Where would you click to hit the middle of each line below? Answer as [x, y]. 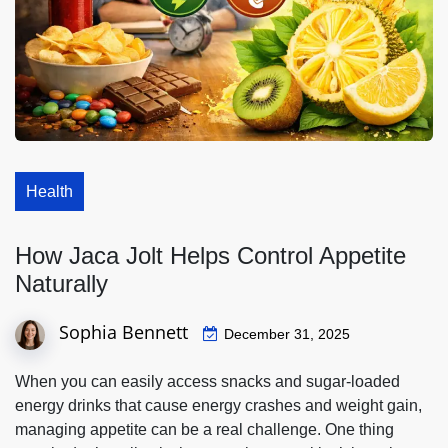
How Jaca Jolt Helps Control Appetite [210, 256]
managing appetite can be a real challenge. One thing [204, 429]
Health [49, 192]
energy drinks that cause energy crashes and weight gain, [218, 405]
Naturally [61, 284]
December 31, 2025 [287, 333]
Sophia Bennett [123, 332]
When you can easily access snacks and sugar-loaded [207, 381]
